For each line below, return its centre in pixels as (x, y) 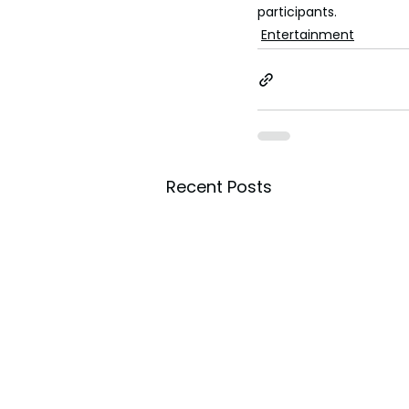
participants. (297, 12)
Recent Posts (219, 187)
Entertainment (308, 35)
